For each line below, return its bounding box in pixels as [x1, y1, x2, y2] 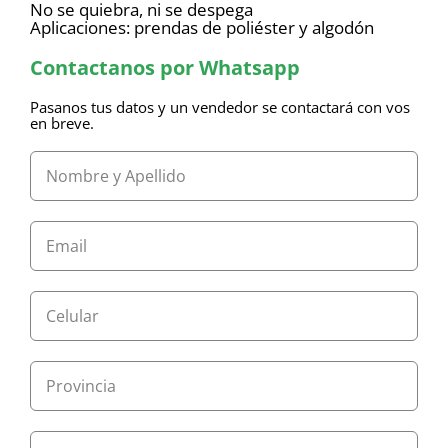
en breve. [29, 113, 94, 134]
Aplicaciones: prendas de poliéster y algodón [29, 16, 374, 40]
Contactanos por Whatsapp [29, 54, 300, 82]
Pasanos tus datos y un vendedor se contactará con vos [29, 97, 410, 118]
